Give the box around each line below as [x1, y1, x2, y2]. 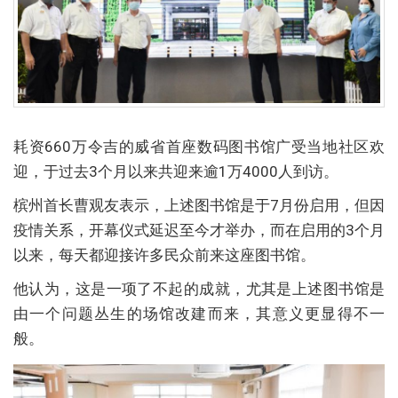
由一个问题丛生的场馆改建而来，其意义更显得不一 [13, 305, 385, 323]
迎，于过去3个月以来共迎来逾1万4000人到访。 [13, 163, 338, 181]
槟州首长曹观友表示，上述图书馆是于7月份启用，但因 [13, 196, 385, 215]
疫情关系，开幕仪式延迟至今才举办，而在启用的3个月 [13, 221, 385, 240]
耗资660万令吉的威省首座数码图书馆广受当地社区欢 [13, 138, 385, 156]
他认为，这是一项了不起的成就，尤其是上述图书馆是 [13, 280, 385, 298]
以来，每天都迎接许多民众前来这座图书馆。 [13, 246, 315, 265]
